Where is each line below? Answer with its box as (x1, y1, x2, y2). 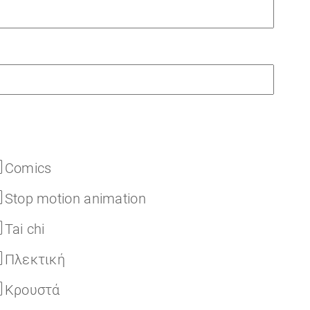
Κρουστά (4, 282, 60, 298)
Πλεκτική (4, 251, 66, 268)
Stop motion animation (4, 190, 146, 207)
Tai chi (4, 221, 45, 237)
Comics (4, 160, 52, 176)
